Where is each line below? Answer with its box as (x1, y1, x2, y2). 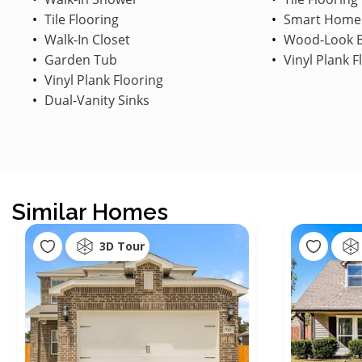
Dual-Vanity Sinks (41, 90, 149, 109)
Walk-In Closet (41, 30, 130, 48)
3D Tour (99, 238, 145, 255)
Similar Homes (12, 198, 168, 225)
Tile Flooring (41, 10, 119, 28)
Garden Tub (41, 50, 117, 69)
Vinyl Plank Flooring (41, 70, 163, 89)
